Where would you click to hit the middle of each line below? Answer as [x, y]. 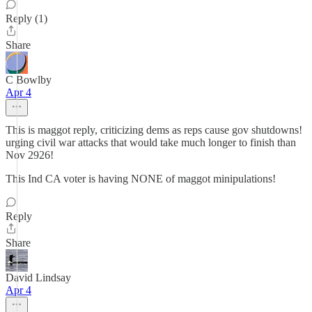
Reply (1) [26, 18]
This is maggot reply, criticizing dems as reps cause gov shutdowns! [154, 130]
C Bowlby [29, 80]
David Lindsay [38, 278]
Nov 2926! [30, 155]
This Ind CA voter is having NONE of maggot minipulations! [141, 179]
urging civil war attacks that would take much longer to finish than [151, 142]
